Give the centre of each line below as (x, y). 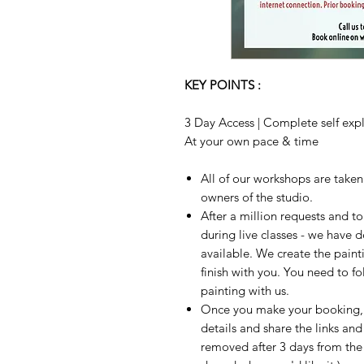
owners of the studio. (258, 197)
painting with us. (247, 290)
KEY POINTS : (224, 85)
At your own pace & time (251, 141)
